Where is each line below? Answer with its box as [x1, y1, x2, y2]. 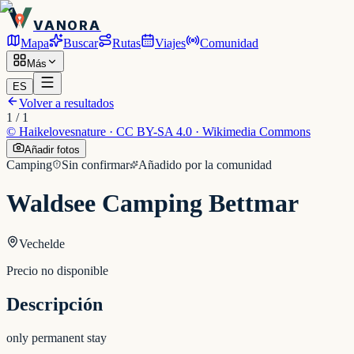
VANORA [33, 17, 101, 33]
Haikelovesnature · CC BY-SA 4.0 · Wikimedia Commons [19, 124, 311, 138]
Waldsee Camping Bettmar [6, 189, 299, 218]
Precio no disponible [6, 263, 108, 277]
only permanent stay [6, 330, 107, 345]
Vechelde [19, 236, 65, 250]
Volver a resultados [19, 96, 114, 110]
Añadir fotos [24, 143, 80, 156]
